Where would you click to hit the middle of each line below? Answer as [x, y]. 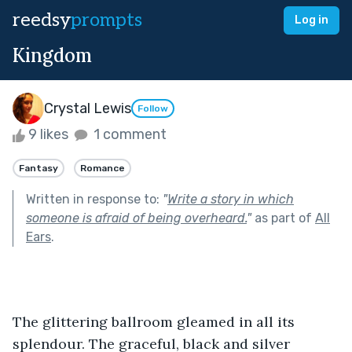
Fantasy [38, 168]
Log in [312, 20]
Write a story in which [231, 199]
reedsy [42, 20]
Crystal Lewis [88, 108]
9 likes [48, 134]
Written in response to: [94, 199]
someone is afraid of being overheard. [136, 218]
